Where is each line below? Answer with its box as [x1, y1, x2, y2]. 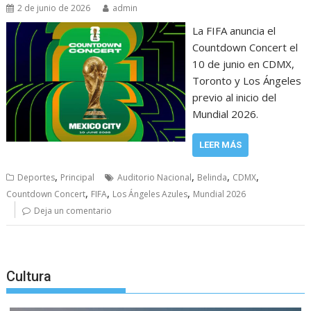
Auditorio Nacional [117, 171, 192, 184]
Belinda [197, 171, 228, 184]
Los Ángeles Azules [112, 188, 188, 201]
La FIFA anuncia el [192, 24, 276, 38]
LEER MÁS [199, 140, 242, 151]
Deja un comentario [34, 205, 112, 217]
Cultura [6, 267, 52, 285]
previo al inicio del [192, 90, 276, 105]
